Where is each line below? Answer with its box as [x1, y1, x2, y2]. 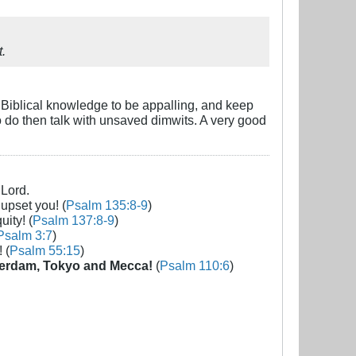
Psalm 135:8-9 [65, 197, 148, 212]
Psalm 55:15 [9, 242, 80, 257]
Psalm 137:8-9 [32, 212, 114, 227]
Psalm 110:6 [160, 257, 230, 273]
